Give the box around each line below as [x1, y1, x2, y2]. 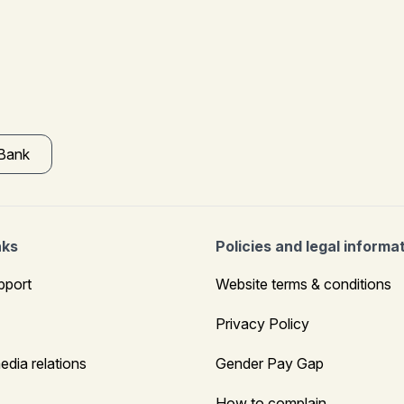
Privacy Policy [216, 314, 309, 333]
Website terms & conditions [216, 274, 391, 293]
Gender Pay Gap [216, 353, 324, 372]
